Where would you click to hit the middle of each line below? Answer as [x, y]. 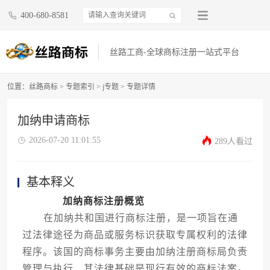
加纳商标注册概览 [103, 201]
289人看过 [234, 142]
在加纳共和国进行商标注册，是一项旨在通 [130, 218]
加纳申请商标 [53, 121]
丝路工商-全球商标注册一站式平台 [175, 52]
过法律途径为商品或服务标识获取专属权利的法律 [135, 235]
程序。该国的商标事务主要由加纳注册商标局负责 [135, 252]
